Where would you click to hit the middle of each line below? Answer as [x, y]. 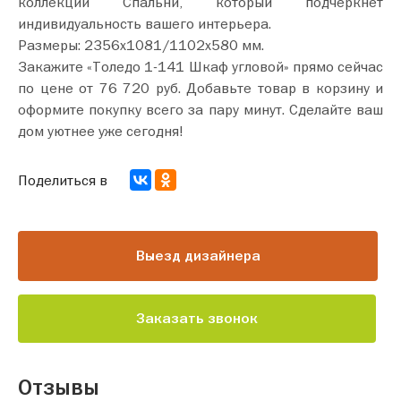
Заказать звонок [197, 319]
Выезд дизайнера [198, 256]
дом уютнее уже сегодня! [101, 131]
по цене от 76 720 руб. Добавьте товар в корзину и [102, 88]
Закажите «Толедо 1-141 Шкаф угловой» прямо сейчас [200, 67]
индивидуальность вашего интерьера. [146, 24]
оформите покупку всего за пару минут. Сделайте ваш [200, 110]
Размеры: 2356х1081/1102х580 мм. [143, 45]
